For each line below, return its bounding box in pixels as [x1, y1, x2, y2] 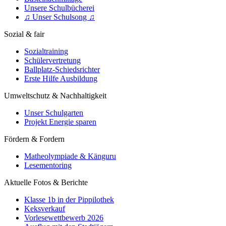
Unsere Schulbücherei [24, 4, 94, 12]
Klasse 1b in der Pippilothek [24, 195, 114, 204]
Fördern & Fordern [4, 135, 65, 143]
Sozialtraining [24, 47, 68, 55]
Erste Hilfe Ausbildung [24, 74, 97, 83]
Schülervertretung [24, 56, 81, 65]
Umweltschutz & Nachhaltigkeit [4, 91, 106, 100]
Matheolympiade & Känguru [24, 152, 116, 160]
